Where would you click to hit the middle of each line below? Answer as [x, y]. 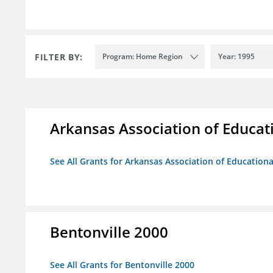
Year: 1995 [236, 57]
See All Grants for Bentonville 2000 [122, 265]
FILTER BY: [59, 57]
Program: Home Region [143, 57]
